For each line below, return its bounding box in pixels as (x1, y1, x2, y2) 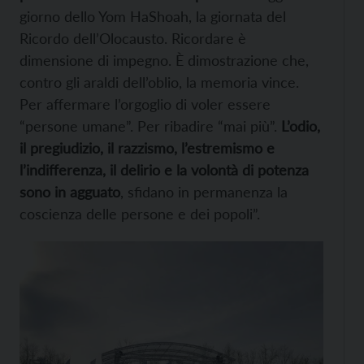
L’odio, (281, 117, 320, 135)
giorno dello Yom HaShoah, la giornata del (19, 7, 286, 25)
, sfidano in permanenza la (120, 183, 288, 201)
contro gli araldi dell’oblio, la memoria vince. (19, 73, 299, 91)
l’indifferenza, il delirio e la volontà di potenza (19, 161, 309, 179)
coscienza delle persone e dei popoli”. (19, 205, 260, 223)
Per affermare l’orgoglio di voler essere (19, 95, 271, 113)
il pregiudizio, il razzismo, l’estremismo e (19, 139, 275, 157)
